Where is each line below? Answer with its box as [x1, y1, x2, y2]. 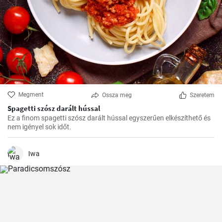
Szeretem [190, 92, 215, 99]
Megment [18, 91, 44, 98]
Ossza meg [102, 92, 132, 99]
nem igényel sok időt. [7, 123, 71, 131]
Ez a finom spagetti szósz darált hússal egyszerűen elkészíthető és [7, 114, 211, 122]
